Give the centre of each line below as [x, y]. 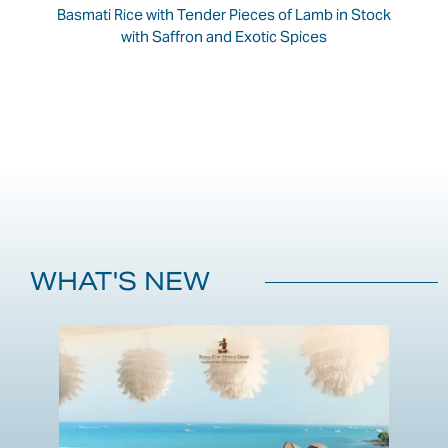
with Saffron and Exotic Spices [224, 36]
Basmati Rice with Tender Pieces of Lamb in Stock [224, 14]
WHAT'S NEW [120, 281]
